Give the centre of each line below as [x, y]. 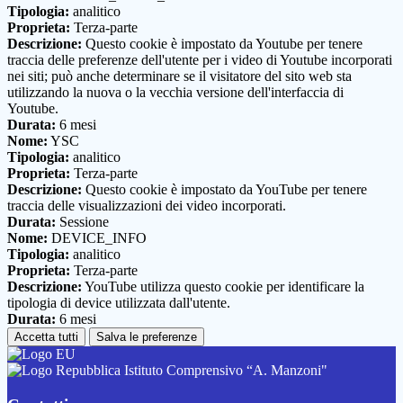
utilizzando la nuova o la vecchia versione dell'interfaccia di [175, 93]
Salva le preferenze [147, 337]
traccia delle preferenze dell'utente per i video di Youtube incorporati [200, 60]
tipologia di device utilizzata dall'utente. [119, 303]
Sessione [82, 222]
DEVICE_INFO [97, 238]
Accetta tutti [46, 337]
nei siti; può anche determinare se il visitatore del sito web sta [179, 76]
